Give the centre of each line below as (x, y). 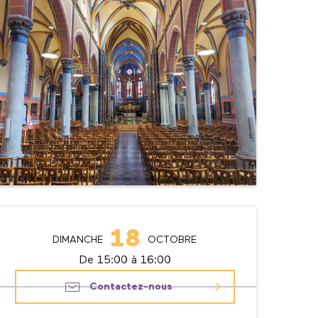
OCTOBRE (172, 240)
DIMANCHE (77, 240)
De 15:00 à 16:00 (125, 260)
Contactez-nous (131, 286)
